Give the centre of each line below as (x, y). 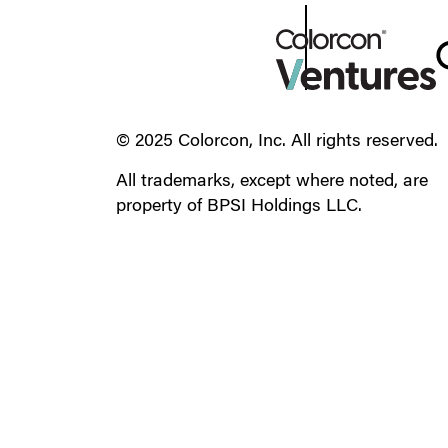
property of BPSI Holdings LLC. (238, 207)
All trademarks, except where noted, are (271, 182)
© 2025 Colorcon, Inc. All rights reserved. (276, 142)
